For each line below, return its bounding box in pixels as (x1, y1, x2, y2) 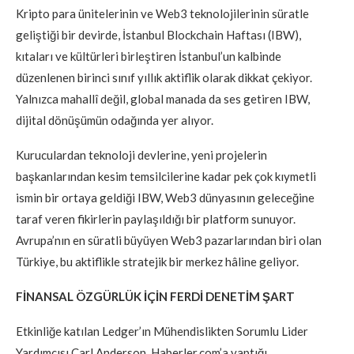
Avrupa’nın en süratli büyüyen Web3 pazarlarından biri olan (16, 232, 322, 247)
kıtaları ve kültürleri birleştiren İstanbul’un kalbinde (16, 48, 281, 63)
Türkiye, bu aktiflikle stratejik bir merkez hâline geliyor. (16, 254, 299, 269)
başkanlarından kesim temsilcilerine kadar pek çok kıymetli (16, 168, 316, 183)
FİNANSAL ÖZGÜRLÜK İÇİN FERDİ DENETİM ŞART (16, 288, 295, 303)
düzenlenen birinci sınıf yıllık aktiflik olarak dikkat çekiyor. (16, 70, 312, 85)
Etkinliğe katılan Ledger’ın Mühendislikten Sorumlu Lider (16, 323, 308, 338)
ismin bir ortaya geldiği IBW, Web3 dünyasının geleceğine (16, 190, 314, 205)
